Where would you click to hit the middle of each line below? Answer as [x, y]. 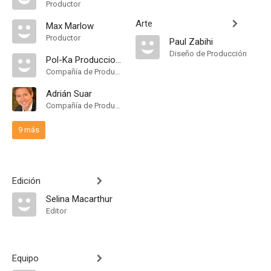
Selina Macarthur [79, 199]
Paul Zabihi [191, 42]
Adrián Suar [69, 94]
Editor [56, 211]
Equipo [25, 258]
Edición [26, 181]
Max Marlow [70, 26]
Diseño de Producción [208, 54]
